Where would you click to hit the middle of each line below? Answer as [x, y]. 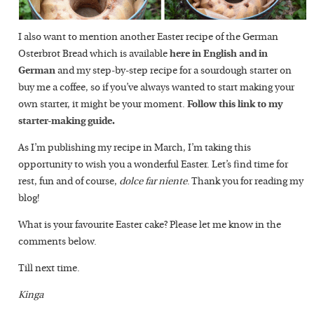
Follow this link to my [235, 105]
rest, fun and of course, [69, 182]
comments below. [58, 242]
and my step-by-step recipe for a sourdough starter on [174, 71]
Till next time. [49, 269]
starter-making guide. [67, 122]
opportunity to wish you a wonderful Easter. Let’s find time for [153, 165]
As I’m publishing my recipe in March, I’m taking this [135, 148]
